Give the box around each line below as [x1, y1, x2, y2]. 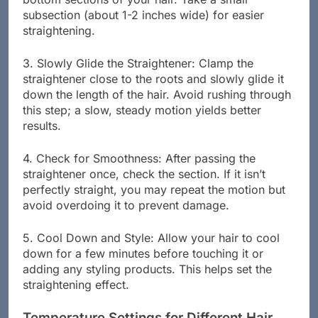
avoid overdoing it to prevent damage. [23, 211, 229, 226]
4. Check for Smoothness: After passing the [23, 164, 256, 179]
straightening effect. [23, 290, 129, 305]
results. [23, 131, 61, 146]
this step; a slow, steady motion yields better [23, 116, 261, 131]
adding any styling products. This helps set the [23, 275, 272, 290]
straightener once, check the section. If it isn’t [23, 180, 265, 194]
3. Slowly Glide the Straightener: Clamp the [23, 69, 253, 84]
